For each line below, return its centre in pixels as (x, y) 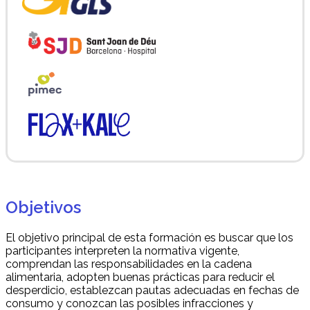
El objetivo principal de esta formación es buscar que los (149, 237)
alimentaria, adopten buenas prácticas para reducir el (140, 277)
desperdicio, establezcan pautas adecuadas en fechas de (152, 290)
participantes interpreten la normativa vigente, (122, 250)
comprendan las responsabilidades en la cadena (129, 264)
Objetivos (43, 207)
